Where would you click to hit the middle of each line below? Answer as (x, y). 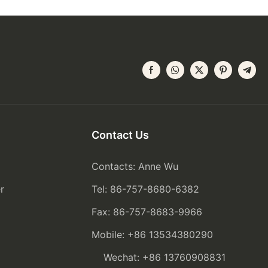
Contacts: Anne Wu (135, 167)
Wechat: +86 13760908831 (160, 258)
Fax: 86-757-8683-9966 (147, 212)
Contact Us (121, 135)
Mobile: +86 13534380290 (162, 235)
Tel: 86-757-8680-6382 (146, 189)
